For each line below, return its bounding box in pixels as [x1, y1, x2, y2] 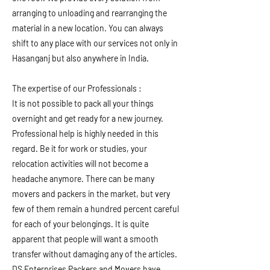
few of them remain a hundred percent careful [12, 204, 179, 214]
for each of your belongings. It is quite [12, 219, 149, 229]
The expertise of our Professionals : [12, 83, 142, 93]
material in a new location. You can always [12, 23, 163, 33]
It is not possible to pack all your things [12, 98, 154, 108]
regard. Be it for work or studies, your [12, 143, 147, 154]
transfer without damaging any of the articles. [12, 249, 177, 259]
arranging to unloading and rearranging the [12, 8, 167, 18]
